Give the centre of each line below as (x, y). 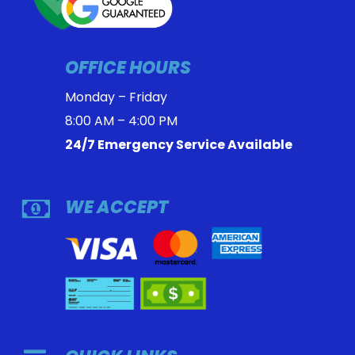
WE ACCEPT (116, 207)
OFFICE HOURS (128, 67)
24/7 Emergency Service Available (178, 144)
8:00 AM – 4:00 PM (121, 120)
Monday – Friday (116, 97)
